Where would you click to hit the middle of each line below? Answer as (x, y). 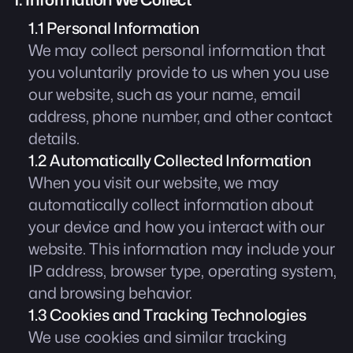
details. (54, 139)
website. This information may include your (182, 249)
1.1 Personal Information (114, 28)
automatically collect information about (171, 205)
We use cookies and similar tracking (158, 337)
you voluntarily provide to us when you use (179, 72)
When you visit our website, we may (154, 183)
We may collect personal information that (177, 50)
